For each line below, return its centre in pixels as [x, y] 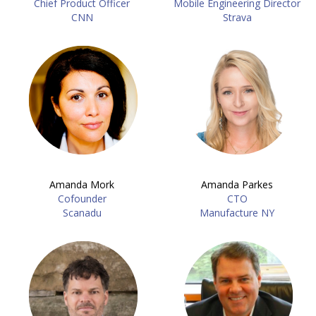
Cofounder [82, 199]
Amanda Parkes [237, 184]
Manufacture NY [237, 213]
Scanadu [82, 213]
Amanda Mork [82, 184]
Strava [237, 17]
